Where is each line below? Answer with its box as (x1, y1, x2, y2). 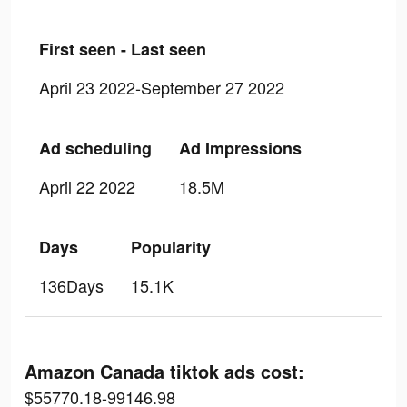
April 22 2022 (39, 174, 135, 198)
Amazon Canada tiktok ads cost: (25, 358, 304, 384)
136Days (39, 273, 104, 297)
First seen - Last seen (39, 37, 206, 61)
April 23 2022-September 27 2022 (39, 75, 284, 99)
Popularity (131, 235, 211, 259)
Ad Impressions (179, 136, 302, 160)
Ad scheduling (39, 136, 152, 160)
